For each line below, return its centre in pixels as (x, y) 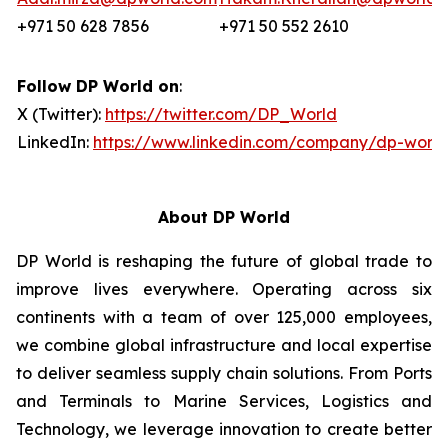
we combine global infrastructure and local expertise (224, 345)
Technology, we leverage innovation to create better (224, 429)
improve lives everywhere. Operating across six (224, 289)
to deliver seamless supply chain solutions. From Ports (224, 373)
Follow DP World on (98, 86)
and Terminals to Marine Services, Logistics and (224, 401)
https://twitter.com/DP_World (221, 114)
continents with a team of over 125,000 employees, (224, 317)
